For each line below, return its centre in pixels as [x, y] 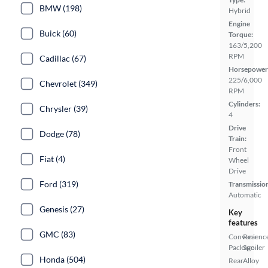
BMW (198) [61, 8]
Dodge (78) [60, 134]
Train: [237, 138]
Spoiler [254, 247]
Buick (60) [58, 33]
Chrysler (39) [64, 109]
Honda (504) [63, 259]
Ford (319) [59, 184]
